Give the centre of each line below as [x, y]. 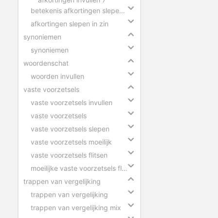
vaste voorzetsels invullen [72, 102]
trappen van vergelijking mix [76, 207]
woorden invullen [57, 76]
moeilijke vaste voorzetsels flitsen [125, 168]
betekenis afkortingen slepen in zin [122, 10]
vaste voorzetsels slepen [70, 128]
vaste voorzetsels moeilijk [71, 142]
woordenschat [46, 63]
